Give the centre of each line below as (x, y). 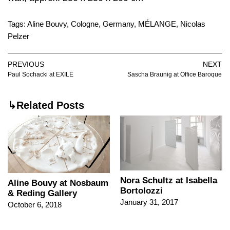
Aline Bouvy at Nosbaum (58, 183)
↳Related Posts (46, 106)
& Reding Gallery (42, 194)
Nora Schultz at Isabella (169, 181)
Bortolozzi (141, 191)
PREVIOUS (26, 64)
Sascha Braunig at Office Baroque (175, 75)
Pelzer (18, 36)
